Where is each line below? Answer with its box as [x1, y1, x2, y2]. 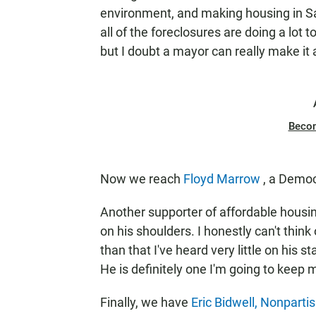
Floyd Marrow [183, 171, 263, 186]
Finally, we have [100, 295, 191, 310]
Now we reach [100, 171, 183, 186]
